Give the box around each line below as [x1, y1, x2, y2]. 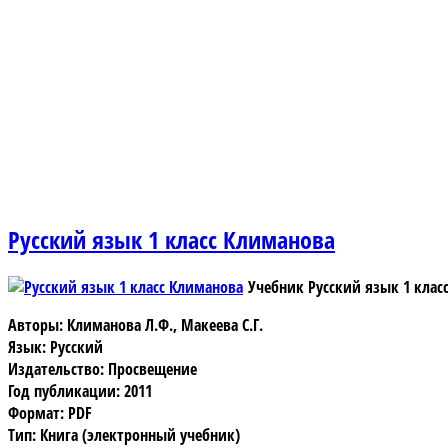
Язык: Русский [8, 335, 103, 358]
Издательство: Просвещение [8, 357, 197, 380]
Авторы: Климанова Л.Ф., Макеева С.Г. [8, 313, 263, 336]
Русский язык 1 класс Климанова [8, 222, 335, 256]
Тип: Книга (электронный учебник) [8, 423, 240, 446]
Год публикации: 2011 [8, 379, 152, 402]
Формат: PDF [8, 401, 92, 424]
